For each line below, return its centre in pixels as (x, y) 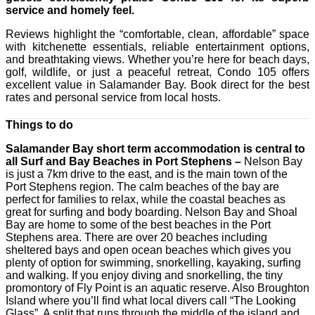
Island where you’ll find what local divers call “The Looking (151, 301)
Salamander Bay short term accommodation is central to (155, 149)
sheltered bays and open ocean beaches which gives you (148, 250)
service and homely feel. (70, 11)
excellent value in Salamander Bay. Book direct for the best (157, 85)
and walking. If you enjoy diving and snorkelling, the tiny (144, 276)
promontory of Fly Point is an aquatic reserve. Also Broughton (157, 288)
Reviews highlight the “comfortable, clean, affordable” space (157, 34)
